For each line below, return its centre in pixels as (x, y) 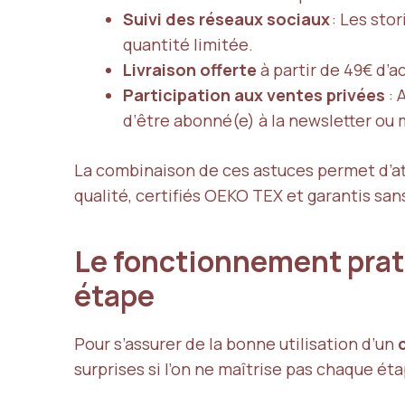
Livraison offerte (190, 69)
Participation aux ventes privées (254, 94)
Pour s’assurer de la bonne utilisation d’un (236, 343)
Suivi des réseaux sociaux (226, 19)
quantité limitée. (188, 44)
